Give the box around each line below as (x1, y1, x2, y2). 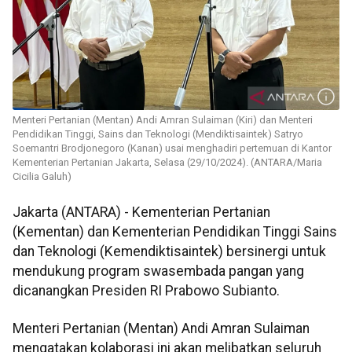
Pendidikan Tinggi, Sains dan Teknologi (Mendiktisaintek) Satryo (13, 128, 303, 141)
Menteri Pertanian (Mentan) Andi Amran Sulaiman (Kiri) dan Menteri (13, 114, 313, 126)
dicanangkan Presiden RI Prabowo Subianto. (13, 283, 280, 299)
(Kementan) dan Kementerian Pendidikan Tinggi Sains (13, 224, 337, 240)
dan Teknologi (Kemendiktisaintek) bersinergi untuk (13, 244, 326, 260)
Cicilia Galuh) (13, 170, 71, 183)
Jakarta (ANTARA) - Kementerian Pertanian (13, 204, 270, 221)
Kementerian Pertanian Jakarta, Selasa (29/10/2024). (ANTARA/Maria (13, 156, 322, 169)
